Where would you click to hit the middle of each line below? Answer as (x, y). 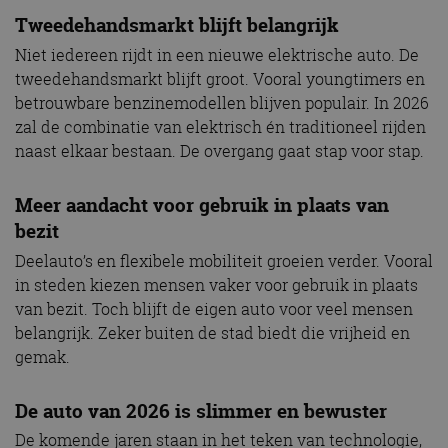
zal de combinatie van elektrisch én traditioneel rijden (220, 127)
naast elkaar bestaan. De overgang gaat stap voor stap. (219, 151)
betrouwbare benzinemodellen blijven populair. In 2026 (222, 103)
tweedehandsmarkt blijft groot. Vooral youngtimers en (220, 79)
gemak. (42, 356)
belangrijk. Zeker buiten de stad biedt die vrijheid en (212, 332)
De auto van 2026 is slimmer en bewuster (201, 410)
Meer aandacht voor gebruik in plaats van (202, 204)
